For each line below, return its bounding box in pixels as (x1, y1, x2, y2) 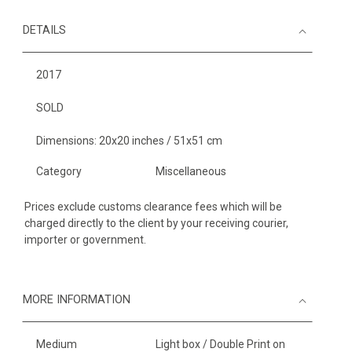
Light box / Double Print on (155, 338, 285, 350)
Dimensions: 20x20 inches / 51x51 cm (36, 134, 222, 147)
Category (36, 165, 82, 178)
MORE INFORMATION (23, 293, 130, 306)
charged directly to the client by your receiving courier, (24, 217, 288, 229)
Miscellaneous (155, 165, 226, 178)
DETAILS (23, 24, 66, 37)
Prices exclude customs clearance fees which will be (24, 200, 282, 213)
